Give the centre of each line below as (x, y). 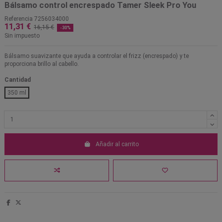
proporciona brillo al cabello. (42, 64)
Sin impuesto (22, 36)
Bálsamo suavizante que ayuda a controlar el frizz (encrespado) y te (97, 56)
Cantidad (18, 80)
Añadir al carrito (117, 144)
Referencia (19, 19)
